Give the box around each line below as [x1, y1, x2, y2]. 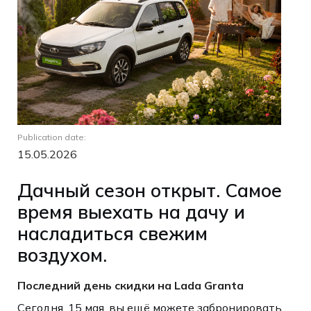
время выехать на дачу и [17, 199, 245, 224]
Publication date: [17, 132, 86, 143]
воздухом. [17, 242, 107, 267]
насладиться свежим [17, 221, 208, 245]
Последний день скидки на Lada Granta [17, 278, 246, 292]
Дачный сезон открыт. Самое [17, 178, 282, 202]
